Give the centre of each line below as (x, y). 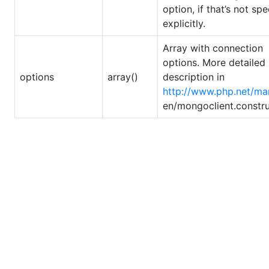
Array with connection (213, 48)
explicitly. (184, 24)
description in (194, 77)
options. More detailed (214, 63)
